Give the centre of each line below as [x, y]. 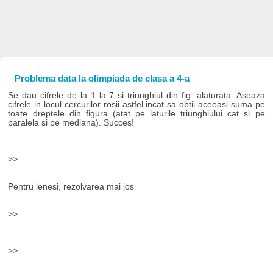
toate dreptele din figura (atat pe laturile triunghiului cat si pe [136, 113]
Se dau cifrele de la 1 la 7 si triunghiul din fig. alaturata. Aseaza [136, 95]
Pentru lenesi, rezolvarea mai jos [71, 186]
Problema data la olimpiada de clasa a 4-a [102, 78]
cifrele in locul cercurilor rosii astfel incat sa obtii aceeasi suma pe [136, 104]
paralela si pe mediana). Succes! [71, 122]
